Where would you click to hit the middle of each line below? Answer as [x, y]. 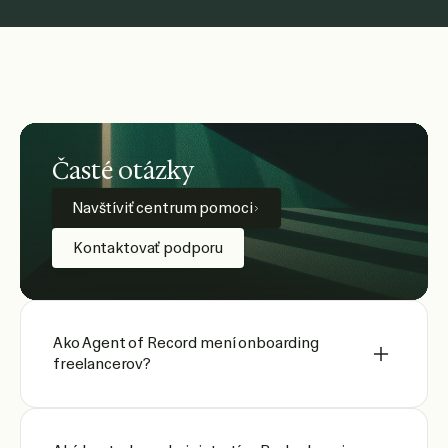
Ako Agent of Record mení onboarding [186, 343]
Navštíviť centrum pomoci [162, 208]
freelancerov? [102, 364]
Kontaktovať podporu [148, 248]
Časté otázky [123, 171]
